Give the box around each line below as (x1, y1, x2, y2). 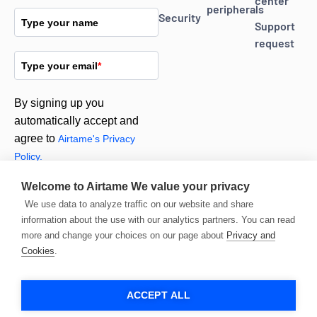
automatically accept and (14, 115, 139, 127)
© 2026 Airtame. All (171, 299, 267, 313)
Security (158, 10, 201, 24)
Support (255, 18, 295, 33)
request (255, 35, 294, 50)
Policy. (14, 151, 42, 163)
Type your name (21, 17, 98, 29)
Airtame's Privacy (58, 133, 135, 145)
